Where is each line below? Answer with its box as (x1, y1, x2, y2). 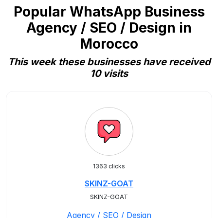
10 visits (90, 68, 128, 79)
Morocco (80, 36, 138, 52)
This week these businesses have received (7, 56, 211, 68)
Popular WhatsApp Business (13, 3, 205, 20)
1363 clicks (93, 163, 125, 170)
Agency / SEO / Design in (26, 19, 192, 36)
